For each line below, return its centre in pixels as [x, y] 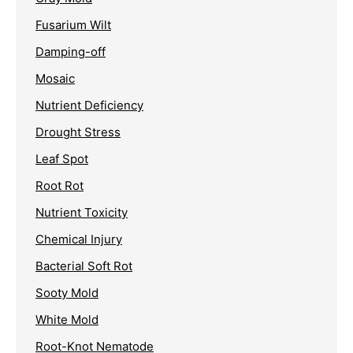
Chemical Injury [79, 239]
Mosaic [55, 78]
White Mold [67, 319]
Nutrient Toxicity [82, 212]
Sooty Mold [67, 292]
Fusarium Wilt [73, 24]
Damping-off [71, 51]
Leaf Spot [62, 158]
